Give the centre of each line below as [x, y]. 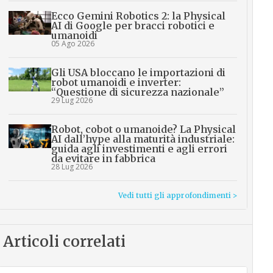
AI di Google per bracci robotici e [133, 26]
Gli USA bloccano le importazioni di [138, 73]
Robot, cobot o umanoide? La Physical [143, 129]
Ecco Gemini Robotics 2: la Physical [138, 16]
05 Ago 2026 [73, 44]
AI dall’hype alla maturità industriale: [143, 139]
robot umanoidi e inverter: [116, 82]
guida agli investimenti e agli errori [139, 149]
